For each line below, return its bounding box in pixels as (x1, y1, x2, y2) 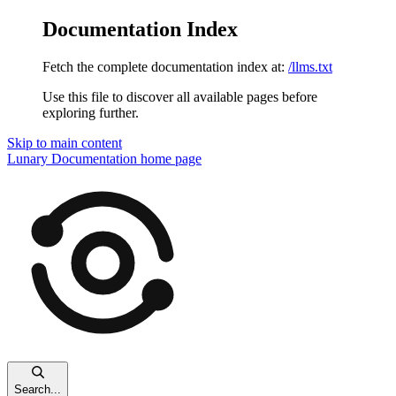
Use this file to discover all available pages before (42, 88, 317, 104)
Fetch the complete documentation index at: (42, 58, 285, 74)
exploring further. (42, 104, 139, 120)
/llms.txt (288, 58, 332, 74)
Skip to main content (7, 134, 122, 150)
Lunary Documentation (7, 150, 137, 166)
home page (137, 150, 202, 166)
